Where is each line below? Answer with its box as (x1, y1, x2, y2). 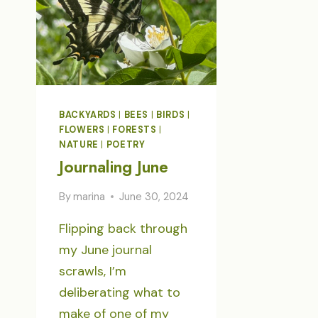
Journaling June (59, 155, 168, 180)
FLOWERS (59, 124, 105, 136)
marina (73, 190, 106, 203)
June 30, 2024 (119, 190, 190, 203)
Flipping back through (59, 219, 187, 237)
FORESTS (112, 124, 157, 136)
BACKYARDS (59, 109, 116, 121)
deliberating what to (59, 283, 180, 301)
